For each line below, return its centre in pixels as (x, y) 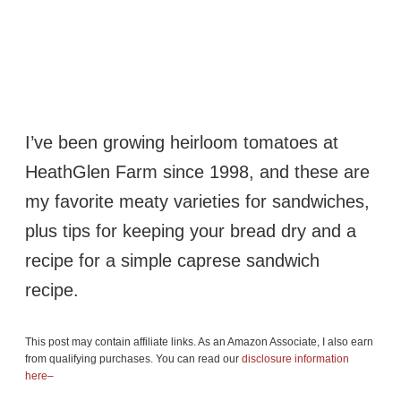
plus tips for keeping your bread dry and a (191, 230)
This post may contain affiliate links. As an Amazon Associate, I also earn (199, 341)
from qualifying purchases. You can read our (133, 358)
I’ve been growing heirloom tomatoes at (182, 142)
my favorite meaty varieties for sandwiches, (197, 201)
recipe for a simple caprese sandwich (172, 260)
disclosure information (295, 358)
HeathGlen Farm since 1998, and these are (197, 171)
